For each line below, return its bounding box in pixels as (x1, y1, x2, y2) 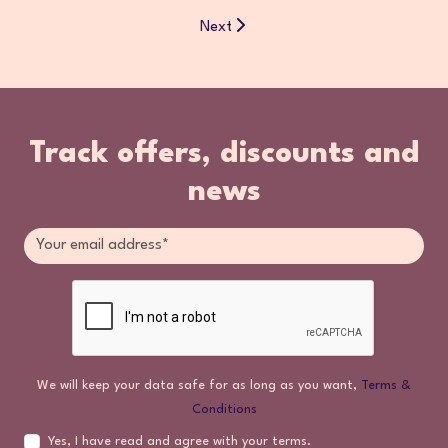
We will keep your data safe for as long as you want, (37, 378, 361, 392)
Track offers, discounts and (28, 139, 420, 169)
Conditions (191, 402, 257, 416)
